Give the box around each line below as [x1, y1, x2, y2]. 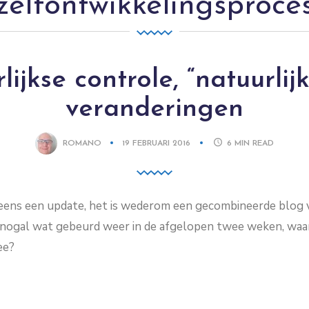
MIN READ [235, 139, 275, 148]
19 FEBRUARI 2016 [121, 139, 193, 148]
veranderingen [66, 96, 243, 123]
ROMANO [62, 139, 101, 148]
